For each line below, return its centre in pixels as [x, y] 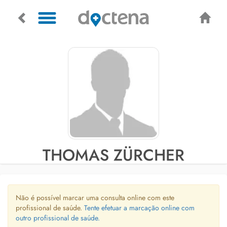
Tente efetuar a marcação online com [139, 208]
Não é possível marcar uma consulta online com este [95, 198]
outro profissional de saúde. [58, 218]
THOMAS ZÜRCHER [113, 155]
